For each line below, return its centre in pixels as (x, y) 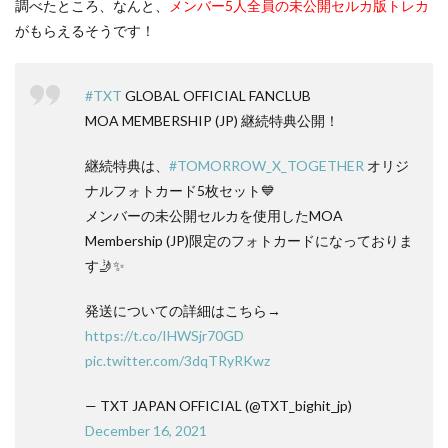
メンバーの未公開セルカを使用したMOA (214, 215)
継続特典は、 (127, 165)
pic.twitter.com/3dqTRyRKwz (177, 360)
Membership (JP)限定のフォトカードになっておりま (249, 240)
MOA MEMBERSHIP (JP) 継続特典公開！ (212, 120)
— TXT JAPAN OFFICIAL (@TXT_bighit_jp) (218, 405)
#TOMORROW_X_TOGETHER (266, 165)
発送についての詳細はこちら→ (183, 310)
